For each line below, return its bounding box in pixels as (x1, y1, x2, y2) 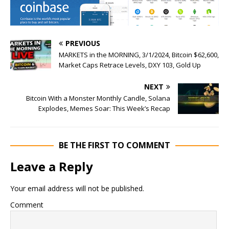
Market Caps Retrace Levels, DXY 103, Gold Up (59, 60, 201, 70)
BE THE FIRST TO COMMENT (59, 139, 170, 151)
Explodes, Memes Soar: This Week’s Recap (38, 103, 170, 113)
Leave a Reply (10, 157, 93, 175)
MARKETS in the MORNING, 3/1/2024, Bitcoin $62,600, (59, 50, 219, 59)
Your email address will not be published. (10, 183, 144, 193)
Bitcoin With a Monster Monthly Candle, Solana (26, 93, 170, 103)
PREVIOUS (65, 38, 100, 48)
